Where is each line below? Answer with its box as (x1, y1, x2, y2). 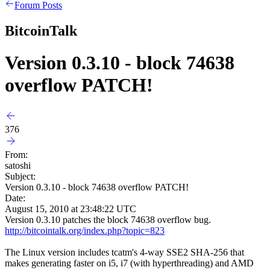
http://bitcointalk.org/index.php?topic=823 (5, 225, 165, 236)
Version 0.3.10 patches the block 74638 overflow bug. (5, 214, 216, 225)
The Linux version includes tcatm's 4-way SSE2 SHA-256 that (5, 246, 244, 257)
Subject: (5, 171, 36, 181)
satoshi (5, 160, 31, 171)
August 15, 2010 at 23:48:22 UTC (5, 203, 136, 214)
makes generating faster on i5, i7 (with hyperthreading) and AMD (5, 257, 254, 268)
